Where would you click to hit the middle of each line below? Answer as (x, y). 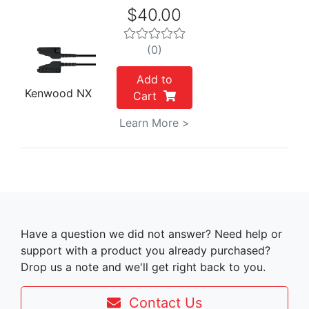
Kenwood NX (59, 93)
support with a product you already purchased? (146, 250)
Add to (154, 79)
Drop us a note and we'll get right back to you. (143, 267)
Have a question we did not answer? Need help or (151, 234)
